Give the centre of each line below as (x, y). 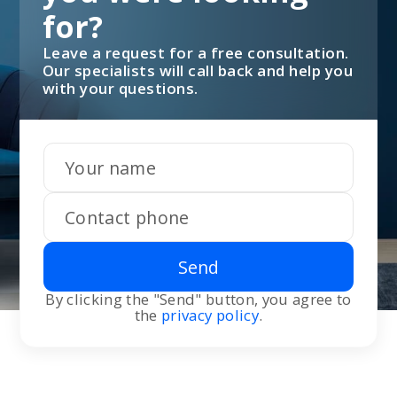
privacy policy (210, 315)
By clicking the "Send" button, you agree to (198, 300)
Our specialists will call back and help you (198, 70)
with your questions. (120, 88)
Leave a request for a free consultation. (195, 52)
